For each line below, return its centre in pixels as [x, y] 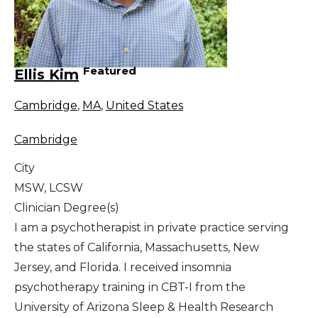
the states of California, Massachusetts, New [137, 248]
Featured [110, 70]
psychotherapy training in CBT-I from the [130, 287]
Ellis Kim [46, 75]
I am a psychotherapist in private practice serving [152, 228]
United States [144, 106]
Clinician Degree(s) [67, 208]
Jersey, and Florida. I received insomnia [123, 268]
